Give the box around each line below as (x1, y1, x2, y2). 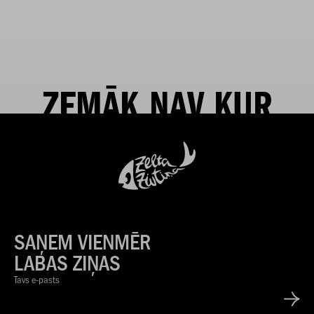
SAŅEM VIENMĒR (14, 230, 151, 256)
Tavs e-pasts (14, 273, 60, 286)
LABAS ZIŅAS (14, 251, 121, 277)
